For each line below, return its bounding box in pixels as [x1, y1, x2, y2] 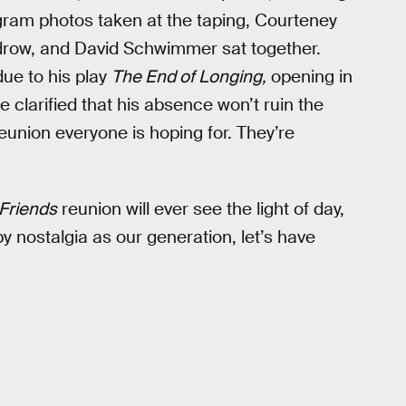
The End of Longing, [111, 65, 266, 89]
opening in [266, 65, 353, 89]
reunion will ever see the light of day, [57, 197, 344, 220]
